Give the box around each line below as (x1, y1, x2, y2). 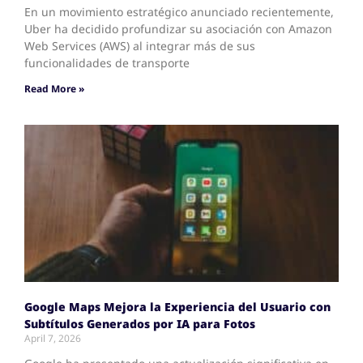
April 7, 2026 (24, 331, 81, 345)
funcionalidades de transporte (24, 54, 190, 70)
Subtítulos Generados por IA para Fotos (24, 315, 255, 331)
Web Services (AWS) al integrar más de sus (24, 37, 255, 53)
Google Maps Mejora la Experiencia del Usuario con (24, 298, 331, 314)
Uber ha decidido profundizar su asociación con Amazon (24, 20, 332, 36)
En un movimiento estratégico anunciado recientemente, (24, 3, 334, 19)
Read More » (24, 81, 84, 96)
